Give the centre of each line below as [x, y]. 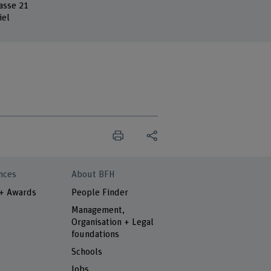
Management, [98, 210]
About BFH [93, 175]
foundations [96, 234]
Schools [87, 252]
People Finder [100, 192]
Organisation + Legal [113, 222]
